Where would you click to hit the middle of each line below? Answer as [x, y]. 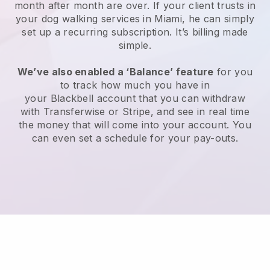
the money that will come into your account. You [135, 125]
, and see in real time [200, 112]
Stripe [136, 112]
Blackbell [72, 99]
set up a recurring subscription [96, 32]
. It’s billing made [209, 32]
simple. [135, 46]
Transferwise [74, 112]
